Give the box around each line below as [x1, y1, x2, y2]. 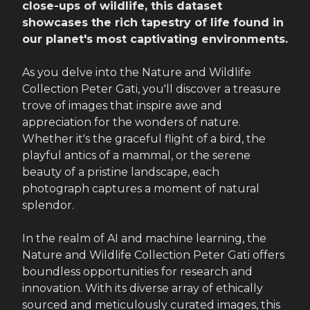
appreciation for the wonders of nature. [22, 116, 241, 129]
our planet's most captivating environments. [22, 33, 288, 46]
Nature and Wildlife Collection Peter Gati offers [22, 248, 284, 262]
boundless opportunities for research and [22, 265, 253, 278]
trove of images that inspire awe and [22, 99, 222, 112]
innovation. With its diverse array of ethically [22, 282, 263, 295]
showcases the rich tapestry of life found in [22, 16, 284, 29]
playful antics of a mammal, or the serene [22, 149, 250, 162]
